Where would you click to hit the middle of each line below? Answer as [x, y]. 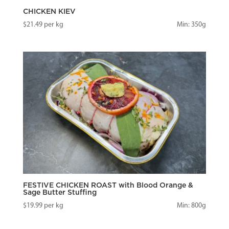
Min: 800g [192, 206]
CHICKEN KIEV [49, 12]
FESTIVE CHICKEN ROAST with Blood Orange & [108, 186]
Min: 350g [192, 25]
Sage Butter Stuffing [60, 193]
